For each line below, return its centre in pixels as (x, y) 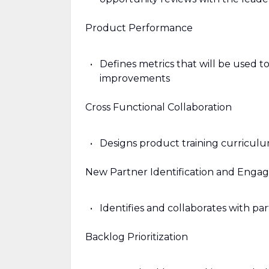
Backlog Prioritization (137, 237)
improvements (135, 78)
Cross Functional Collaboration (159, 107)
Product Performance (139, 28)
